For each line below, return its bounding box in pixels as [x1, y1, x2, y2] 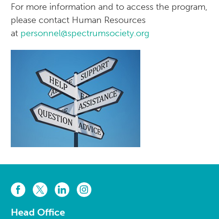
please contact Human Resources [11, 15, 146, 26]
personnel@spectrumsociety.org [21, 28, 150, 39]
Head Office [11, 206, 65, 218]
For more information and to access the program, [11, 1, 208, 13]
